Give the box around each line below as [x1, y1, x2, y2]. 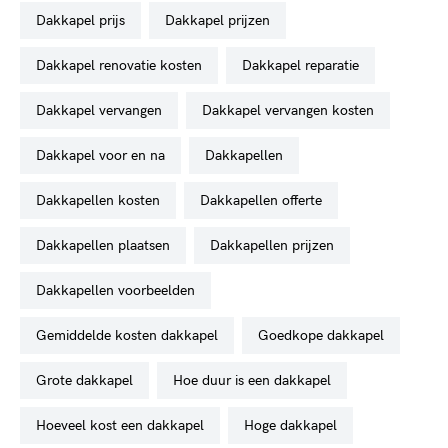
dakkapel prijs [46, 11, 125, 29]
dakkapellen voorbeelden [46, 281, 195, 299]
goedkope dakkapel [269, 326, 384, 344]
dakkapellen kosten [46, 191, 160, 209]
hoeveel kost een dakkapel [46, 416, 204, 434]
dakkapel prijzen [175, 11, 270, 29]
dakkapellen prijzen [220, 236, 334, 254]
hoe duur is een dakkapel [183, 371, 331, 389]
